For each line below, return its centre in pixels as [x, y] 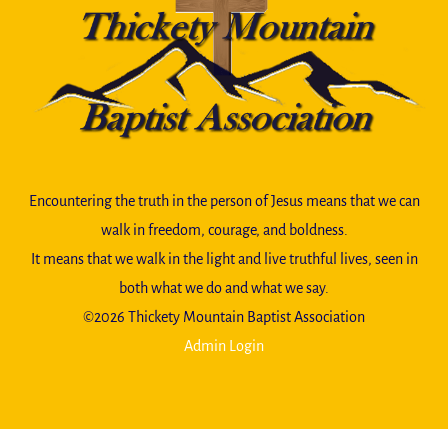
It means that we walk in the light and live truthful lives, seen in [224, 258]
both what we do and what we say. [224, 287]
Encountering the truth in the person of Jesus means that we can [224, 200]
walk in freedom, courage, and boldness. [224, 229]
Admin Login [224, 345]
